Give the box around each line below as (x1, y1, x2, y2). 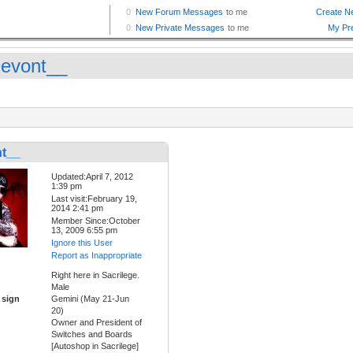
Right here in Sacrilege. (51, 270, 139, 281)
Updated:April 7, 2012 (51, 172, 133, 182)
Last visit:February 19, (51, 194, 137, 204)
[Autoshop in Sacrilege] (51, 341, 139, 351)
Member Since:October (51, 216, 140, 226)
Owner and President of (51, 318, 142, 328)
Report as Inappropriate (51, 251, 142, 261)
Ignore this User (51, 238, 113, 248)
